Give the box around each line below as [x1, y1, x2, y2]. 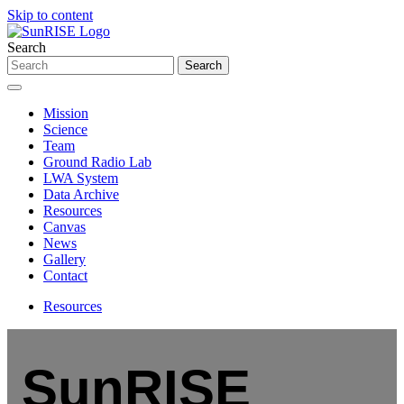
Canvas [43, 219, 86, 234]
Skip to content [7, 7, 93, 23]
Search [7, 40, 46, 55]
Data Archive [43, 187, 119, 202]
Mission [43, 106, 88, 121]
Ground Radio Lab [43, 154, 151, 170]
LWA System [43, 170, 118, 186]
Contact [43, 268, 87, 283]
